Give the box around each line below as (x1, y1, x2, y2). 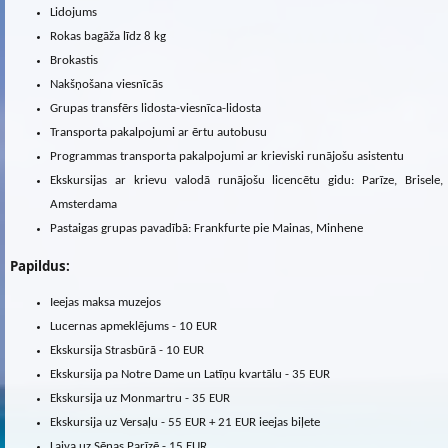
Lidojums (50, 5, 97, 19)
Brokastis (50, 53, 101, 67)
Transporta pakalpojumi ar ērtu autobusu (50, 125, 267, 139)
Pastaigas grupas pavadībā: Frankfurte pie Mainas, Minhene (50, 221, 363, 235)
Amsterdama (50, 197, 117, 211)
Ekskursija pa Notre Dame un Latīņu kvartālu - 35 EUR (50, 368, 330, 382)
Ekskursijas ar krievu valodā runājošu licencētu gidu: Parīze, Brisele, (50, 173, 443, 187)
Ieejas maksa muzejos (50, 296, 161, 310)
